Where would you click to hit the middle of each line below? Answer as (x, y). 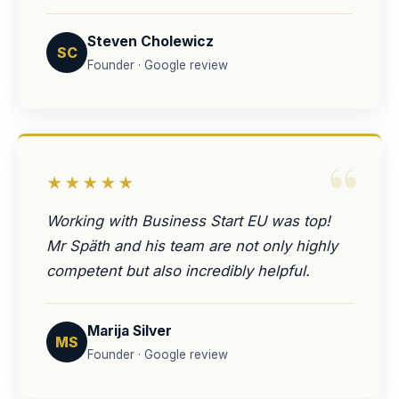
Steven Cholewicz (151, 41)
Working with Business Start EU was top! (188, 221)
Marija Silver (130, 331)
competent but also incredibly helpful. (178, 271)
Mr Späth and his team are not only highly (192, 246)
